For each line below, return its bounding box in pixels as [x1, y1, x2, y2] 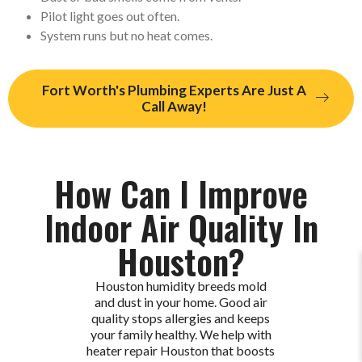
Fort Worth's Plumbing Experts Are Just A [42, 81, 306, 99]
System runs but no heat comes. [40, 27, 213, 43]
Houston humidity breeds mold [95, 277, 267, 293]
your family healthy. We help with [90, 326, 271, 342]
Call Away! [141, 97, 207, 115]
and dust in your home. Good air [94, 293, 267, 309]
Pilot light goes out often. [40, 7, 179, 23]
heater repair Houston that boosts [86, 342, 276, 358]
